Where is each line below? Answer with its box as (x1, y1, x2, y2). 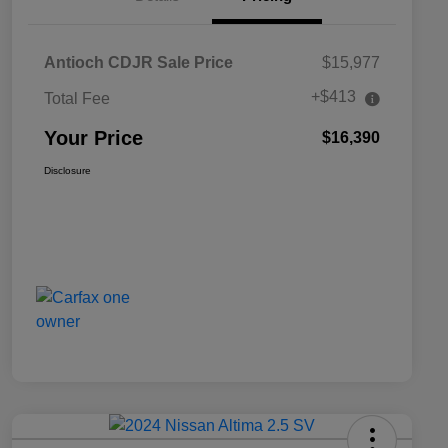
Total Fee (44, 90, 110, 108)
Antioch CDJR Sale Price (44, 54, 233, 72)
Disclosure (44, 165, 91, 177)
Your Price (44, 127, 143, 150)
